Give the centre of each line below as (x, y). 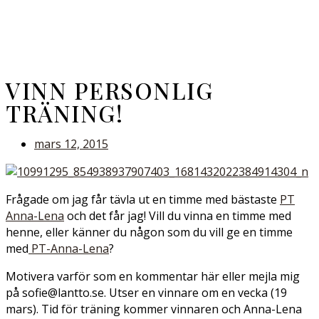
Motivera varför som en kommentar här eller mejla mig (153, 276)
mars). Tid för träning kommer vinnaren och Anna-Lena (154, 309)
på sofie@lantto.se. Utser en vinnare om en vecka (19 (146, 293)
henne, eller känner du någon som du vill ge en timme (149, 232)
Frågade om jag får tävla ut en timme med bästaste (143, 199)
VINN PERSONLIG (109, 90)
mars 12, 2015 (71, 144)
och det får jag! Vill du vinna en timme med (178, 216)
